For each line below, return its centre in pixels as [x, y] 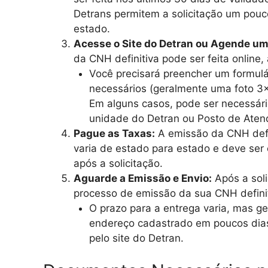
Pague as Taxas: [114, 133]
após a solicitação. [118, 163]
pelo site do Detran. [136, 238]
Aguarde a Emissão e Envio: [143, 178]
